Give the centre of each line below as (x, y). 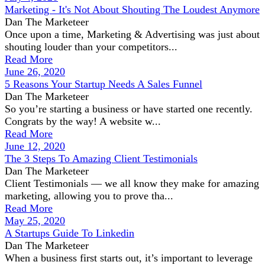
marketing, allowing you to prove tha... (89, 196)
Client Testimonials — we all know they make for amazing (132, 183)
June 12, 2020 (35, 146)
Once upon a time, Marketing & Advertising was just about (132, 34)
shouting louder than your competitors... (91, 47)
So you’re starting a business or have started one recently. (129, 109)
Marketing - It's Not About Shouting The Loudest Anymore (132, 9)
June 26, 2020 (35, 72)
